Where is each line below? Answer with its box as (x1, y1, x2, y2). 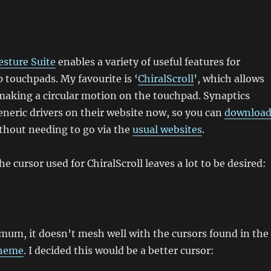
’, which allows (193, 73, 264, 85)
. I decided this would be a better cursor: (23, 244, 214, 256)
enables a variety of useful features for (55, 56, 240, 68)
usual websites (132, 123, 202, 135)
